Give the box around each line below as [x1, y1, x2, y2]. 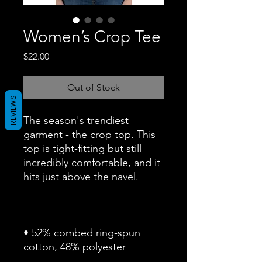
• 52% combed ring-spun [23, 226, 140, 239]
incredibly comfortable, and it [23, 156, 160, 169]
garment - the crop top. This [23, 128, 156, 141]
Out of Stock [67, 82, 120, 93]
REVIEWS [8, 95, 18, 125]
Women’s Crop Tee [23, 27, 161, 46]
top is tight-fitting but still [23, 142, 142, 155]
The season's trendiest [23, 114, 129, 127]
